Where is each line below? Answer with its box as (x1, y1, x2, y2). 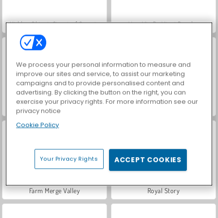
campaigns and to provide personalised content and (16, 78, 185, 88)
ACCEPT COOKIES (114, 155, 182, 165)
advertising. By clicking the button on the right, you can (16, 88, 186, 97)
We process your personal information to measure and (16, 60, 191, 70)
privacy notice (16, 106, 61, 116)
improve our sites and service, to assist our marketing (16, 69, 185, 79)
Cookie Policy (16, 120, 59, 130)
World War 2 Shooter (134, 103, 193, 111)
